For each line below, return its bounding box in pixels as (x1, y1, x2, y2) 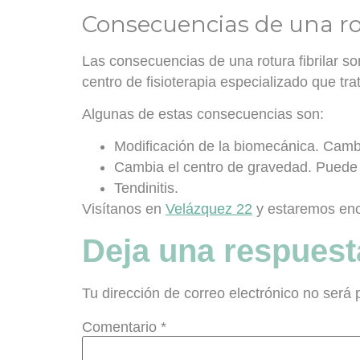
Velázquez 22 (166, 201, 252, 218)
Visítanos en (82, 201, 166, 218)
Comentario (82, 318, 161, 335)
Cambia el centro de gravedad (114, 159, 308, 176)
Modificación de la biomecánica (114, 138, 315, 155)
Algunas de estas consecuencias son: (82, 106, 324, 123)
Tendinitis (114, 180, 174, 197)
